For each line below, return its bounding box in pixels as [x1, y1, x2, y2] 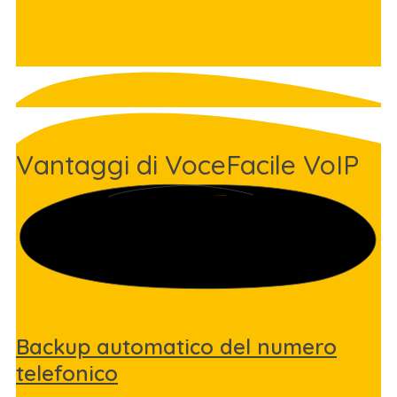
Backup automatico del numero [16, 332, 337, 360]
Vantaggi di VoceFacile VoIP [16, 148, 359, 183]
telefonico [16, 359, 118, 386]
